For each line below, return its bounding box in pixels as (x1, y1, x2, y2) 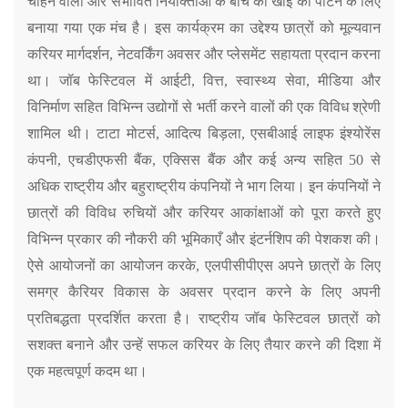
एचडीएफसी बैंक (67, 151, 153, 168)
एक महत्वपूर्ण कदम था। (27, 362, 148, 379)
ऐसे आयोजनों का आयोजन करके (27, 257, 197, 273)
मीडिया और (317, 72, 382, 88)
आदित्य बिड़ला (165, 125, 241, 141)
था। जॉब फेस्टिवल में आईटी (27, 72, 191, 88)
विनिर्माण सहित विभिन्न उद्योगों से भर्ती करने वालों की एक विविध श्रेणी (27, 98, 381, 115)
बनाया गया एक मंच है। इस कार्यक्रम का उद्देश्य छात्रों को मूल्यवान (27, 19, 381, 36)
